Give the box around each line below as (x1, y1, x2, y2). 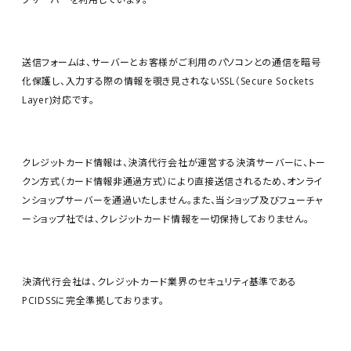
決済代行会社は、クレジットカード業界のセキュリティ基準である (22, 275, 298, 288)
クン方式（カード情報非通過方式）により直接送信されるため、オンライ (22, 175, 324, 188)
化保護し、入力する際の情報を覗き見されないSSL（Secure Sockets (22, 74, 314, 88)
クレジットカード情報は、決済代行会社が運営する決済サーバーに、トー (22, 156, 327, 169)
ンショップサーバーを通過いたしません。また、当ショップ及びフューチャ (22, 194, 324, 207)
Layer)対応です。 (22, 93, 95, 107)
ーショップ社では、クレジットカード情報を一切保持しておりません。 (22, 212, 309, 226)
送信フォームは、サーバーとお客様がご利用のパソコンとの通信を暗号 (22, 56, 321, 69)
